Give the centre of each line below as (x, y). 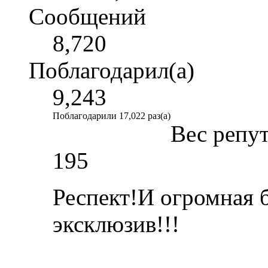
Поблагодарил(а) (112, 70)
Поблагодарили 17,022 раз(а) (112, 115)
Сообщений (87, 16)
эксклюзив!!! (116, 224)
